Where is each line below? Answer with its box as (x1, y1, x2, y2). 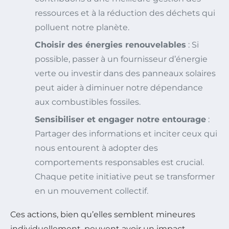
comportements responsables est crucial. (35, 157, 204, 167)
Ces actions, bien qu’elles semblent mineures (10, 209, 195, 219)
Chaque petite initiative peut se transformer (35, 171, 215, 181)
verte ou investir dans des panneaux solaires (35, 68, 216, 78)
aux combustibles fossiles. (35, 97, 141, 107)
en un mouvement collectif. (35, 186, 148, 196)
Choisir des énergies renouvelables (35, 39, 186, 50)
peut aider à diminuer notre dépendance (35, 82, 203, 93)
